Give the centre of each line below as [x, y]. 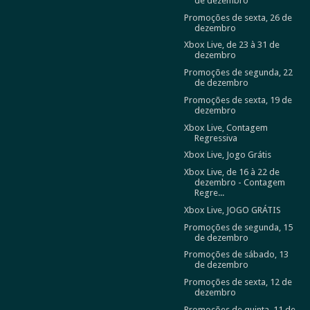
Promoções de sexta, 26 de [238, 17]
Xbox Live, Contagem [226, 127]
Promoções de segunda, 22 [238, 72]
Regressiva [216, 138]
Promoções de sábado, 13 [236, 255]
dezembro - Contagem [239, 182]
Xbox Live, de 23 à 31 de [231, 45]
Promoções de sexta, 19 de [238, 100]
